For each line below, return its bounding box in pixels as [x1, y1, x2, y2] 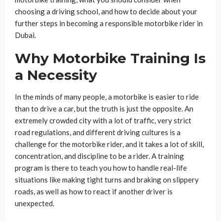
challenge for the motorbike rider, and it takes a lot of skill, [15, 139, 204, 148]
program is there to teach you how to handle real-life [15, 163, 187, 172]
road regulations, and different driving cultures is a [15, 127, 181, 137]
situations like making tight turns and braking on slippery [15, 175, 199, 184]
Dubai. [15, 30, 36, 39]
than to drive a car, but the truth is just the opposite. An [15, 104, 193, 113]
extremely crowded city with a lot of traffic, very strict [15, 115, 191, 125]
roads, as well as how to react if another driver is [15, 186, 173, 196]
